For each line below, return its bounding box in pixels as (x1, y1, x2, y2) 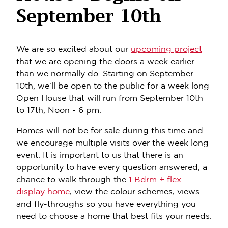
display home (16, 187, 70, 196)
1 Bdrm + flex (129, 175, 181, 184)
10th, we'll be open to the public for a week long (16, 81, 209, 90)
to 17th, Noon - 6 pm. (16, 105, 101, 115)
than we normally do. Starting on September (16, 69, 193, 78)
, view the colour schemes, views (70, 187, 199, 196)
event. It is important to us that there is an (16, 150, 183, 159)
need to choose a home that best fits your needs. (16, 211, 212, 220)
